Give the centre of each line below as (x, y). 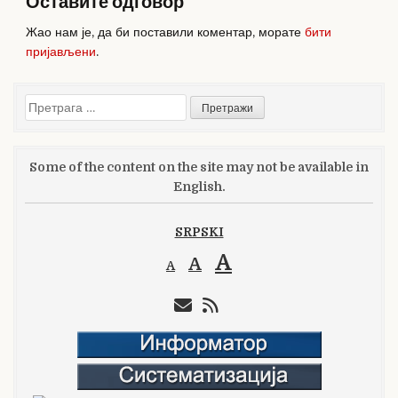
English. (199, 186)
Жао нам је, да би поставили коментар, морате (165, 32)
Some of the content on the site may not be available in (199, 167)
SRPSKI (199, 231)
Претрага (51, 103)
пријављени (61, 51)
